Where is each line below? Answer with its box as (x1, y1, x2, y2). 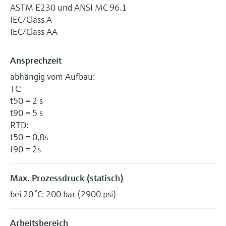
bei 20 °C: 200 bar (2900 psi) (10, 188, 117, 200)
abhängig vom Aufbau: (10, 70, 95, 82)
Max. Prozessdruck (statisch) (10, 172, 124, 184)
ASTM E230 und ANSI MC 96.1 (10, 1, 127, 13)
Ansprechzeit (10, 54, 62, 66)
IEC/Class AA (10, 25, 58, 37)
